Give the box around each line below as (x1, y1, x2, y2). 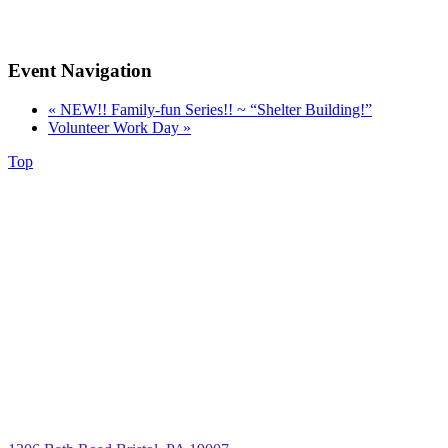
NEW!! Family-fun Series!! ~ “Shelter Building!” (56, 101, 372, 119)
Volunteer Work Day (48, 119, 183, 137)
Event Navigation (8, 60, 152, 82)
